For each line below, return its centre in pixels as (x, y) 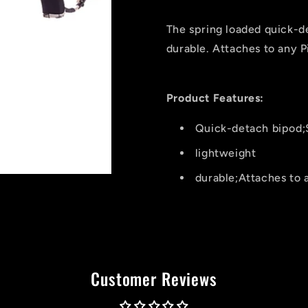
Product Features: (215, 98)
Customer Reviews (154, 278)
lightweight (225, 153)
